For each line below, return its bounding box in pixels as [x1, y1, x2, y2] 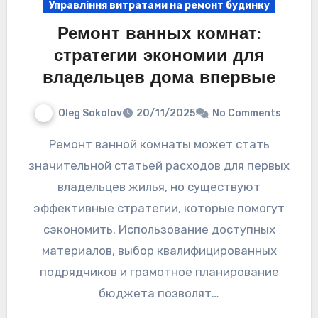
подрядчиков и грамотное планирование [39, 265, 279, 280]
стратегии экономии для [54, 48, 264, 65]
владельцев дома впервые [43, 70, 275, 87]
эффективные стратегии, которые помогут [33, 201, 285, 216]
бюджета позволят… [99, 286, 219, 301]
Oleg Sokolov [58, 106, 122, 119]
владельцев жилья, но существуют [57, 180, 261, 194]
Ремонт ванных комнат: [57, 26, 261, 43]
